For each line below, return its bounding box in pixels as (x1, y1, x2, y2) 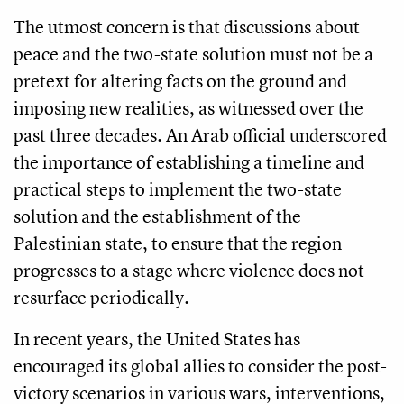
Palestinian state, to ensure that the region (14, 231, 342, 256)
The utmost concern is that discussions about (14, 14, 360, 40)
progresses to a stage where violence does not (14, 258, 364, 283)
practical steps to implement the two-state (14, 177, 342, 202)
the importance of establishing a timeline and (14, 150, 364, 175)
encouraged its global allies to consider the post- (14, 353, 387, 379)
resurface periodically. (14, 285, 189, 310)
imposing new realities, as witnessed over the (14, 96, 363, 121)
